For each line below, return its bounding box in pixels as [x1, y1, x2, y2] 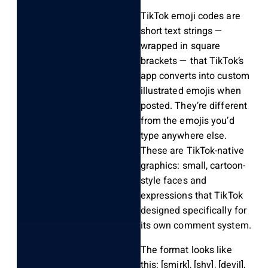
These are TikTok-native [140, 144, 244, 159]
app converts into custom [140, 69, 249, 84]
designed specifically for [140, 203, 247, 218]
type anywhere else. [140, 129, 227, 144]
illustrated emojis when [140, 84, 241, 99]
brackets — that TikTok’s [140, 54, 243, 69]
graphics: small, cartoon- [140, 159, 246, 173]
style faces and [140, 173, 207, 188]
